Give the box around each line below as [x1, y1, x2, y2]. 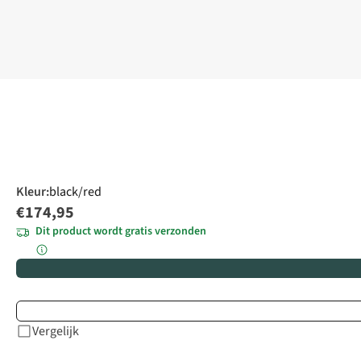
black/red [49, 183, 102, 201]
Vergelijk [32, 322, 79, 341]
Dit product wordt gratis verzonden [35, 223, 206, 240]
